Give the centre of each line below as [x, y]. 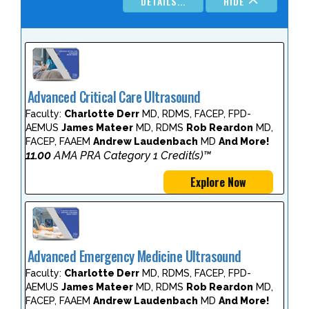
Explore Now [218, 182]
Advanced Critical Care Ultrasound [114, 97]
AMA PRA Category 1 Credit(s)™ [131, 156]
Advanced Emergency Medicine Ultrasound [134, 256]
